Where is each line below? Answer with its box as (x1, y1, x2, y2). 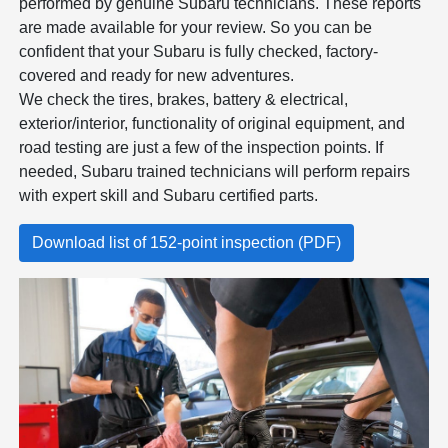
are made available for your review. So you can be (19, 18, 373, 36)
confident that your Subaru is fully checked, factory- (19, 42, 379, 60)
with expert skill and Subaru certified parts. (19, 186, 319, 204)
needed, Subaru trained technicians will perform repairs (19, 162, 411, 180)
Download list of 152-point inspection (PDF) (32, 233, 342, 251)
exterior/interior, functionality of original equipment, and (19, 114, 406, 132)
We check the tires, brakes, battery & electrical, (19, 90, 349, 108)
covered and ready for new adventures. (19, 66, 295, 84)
